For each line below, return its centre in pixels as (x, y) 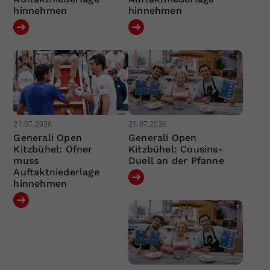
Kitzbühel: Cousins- (175, 149)
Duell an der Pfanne (176, 160)
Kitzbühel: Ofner (53, 149)
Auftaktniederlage (56, 172)
